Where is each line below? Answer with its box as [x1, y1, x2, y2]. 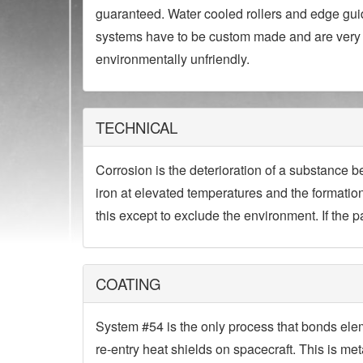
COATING [96, 273, 161, 294]
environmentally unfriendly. [96, 49, 250, 68]
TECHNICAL [96, 117, 177, 138]
